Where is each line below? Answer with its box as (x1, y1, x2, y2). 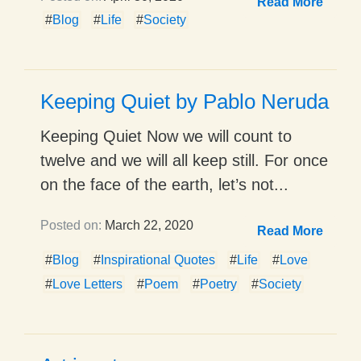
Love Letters (52, 276, 122, 291)
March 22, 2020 (102, 218, 193, 232)
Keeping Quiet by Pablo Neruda (40, 89, 329, 114)
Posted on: (40, 218, 102, 232)
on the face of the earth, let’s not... (40, 175, 288, 193)
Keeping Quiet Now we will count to (40, 127, 292, 145)
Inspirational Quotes (101, 252, 215, 267)
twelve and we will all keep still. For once (40, 151, 328, 169)
